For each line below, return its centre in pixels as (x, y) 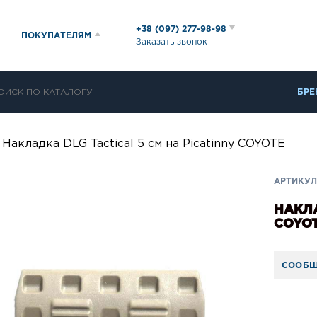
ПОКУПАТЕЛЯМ (56, 35)
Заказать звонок (172, 42)
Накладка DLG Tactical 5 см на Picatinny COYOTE (144, 144)
